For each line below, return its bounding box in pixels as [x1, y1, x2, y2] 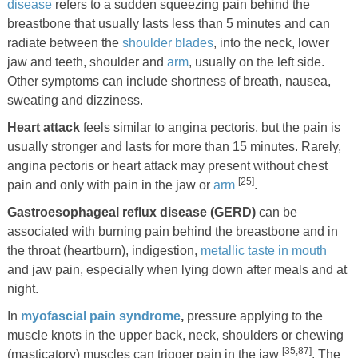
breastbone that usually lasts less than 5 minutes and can [6, 16, 330, 30]
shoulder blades [121, 35, 213, 50]
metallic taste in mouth [200, 243, 327, 257]
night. [6, 281, 38, 296]
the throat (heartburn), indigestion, [6, 243, 201, 257]
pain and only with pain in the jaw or [6, 177, 213, 192]
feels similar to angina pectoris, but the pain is [79, 120, 340, 134]
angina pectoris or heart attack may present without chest [6, 158, 328, 173]
